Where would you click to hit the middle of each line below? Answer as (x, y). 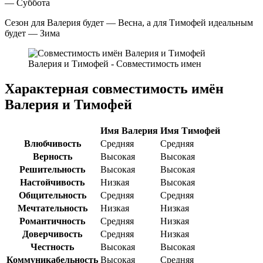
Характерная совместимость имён (114, 88)
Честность (52, 247)
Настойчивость (52, 183)
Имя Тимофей (190, 131)
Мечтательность (52, 208)
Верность (52, 157)
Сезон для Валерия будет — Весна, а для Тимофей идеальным (129, 22)
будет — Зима (32, 33)
